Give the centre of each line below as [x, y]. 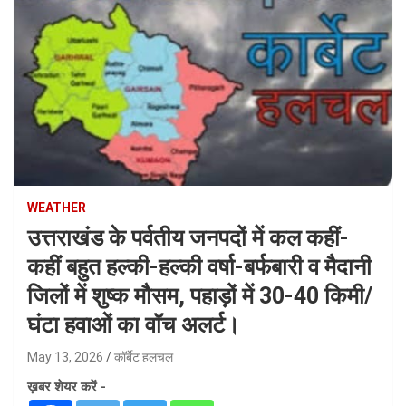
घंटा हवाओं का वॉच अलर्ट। [134, 324]
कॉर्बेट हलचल [144, 357]
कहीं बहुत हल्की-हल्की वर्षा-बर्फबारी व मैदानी [199, 266]
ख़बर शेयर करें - [67, 387]
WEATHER [57, 207]
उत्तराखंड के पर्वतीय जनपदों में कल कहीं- [188, 237]
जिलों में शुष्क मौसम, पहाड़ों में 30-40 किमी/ [200, 295]
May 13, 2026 [65, 357]
